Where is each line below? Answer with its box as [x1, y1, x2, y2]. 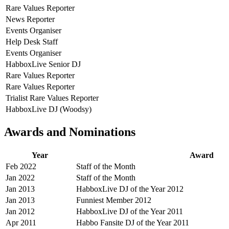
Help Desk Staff [6, 37, 58, 46]
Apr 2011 [6, 218, 36, 227]
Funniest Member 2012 [76, 196, 151, 205]
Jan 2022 [6, 173, 35, 182]
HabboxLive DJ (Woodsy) [6, 104, 91, 113]
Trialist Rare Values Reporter [6, 93, 99, 102]
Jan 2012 [6, 207, 35, 216]
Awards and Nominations [4, 125, 135, 139]
